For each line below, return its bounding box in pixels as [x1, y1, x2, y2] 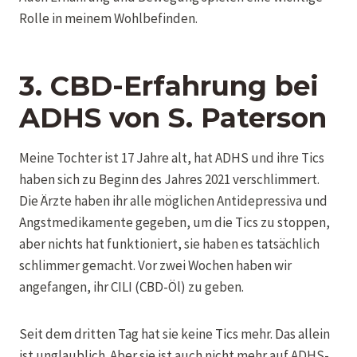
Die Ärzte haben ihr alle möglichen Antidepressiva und [19, 191, 328, 210]
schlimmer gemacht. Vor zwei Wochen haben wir [19, 256, 292, 274]
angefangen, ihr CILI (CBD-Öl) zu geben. [19, 277, 244, 296]
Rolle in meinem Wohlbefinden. [19, 9, 198, 27]
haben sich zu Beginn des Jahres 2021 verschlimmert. [19, 170, 320, 188]
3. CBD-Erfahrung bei [19, 69, 319, 103]
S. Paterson [168, 100, 327, 135]
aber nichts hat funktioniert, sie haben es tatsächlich [19, 234, 320, 253]
